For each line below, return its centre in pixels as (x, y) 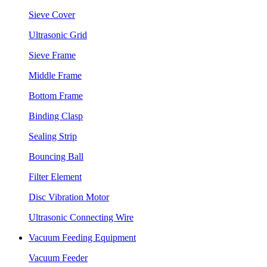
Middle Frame (55, 75)
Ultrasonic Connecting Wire (81, 217)
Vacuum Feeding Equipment (82, 237)
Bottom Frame (56, 96)
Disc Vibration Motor (69, 197)
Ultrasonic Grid (58, 35)
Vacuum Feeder (58, 258)
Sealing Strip (53, 136)
